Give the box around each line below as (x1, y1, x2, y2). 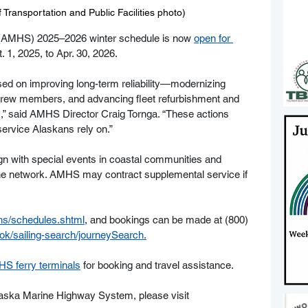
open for (194, 32, 233, 45)
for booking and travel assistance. (80, 259, 234, 272)
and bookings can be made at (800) (87, 214, 251, 226)
